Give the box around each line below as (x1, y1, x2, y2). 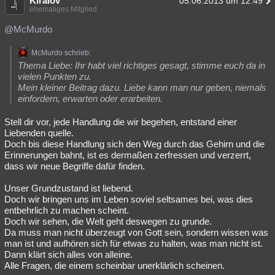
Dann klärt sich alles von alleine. (4, 249, 133, 260)
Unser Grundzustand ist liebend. (4, 183, 133, 193)
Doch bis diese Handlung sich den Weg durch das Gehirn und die (4, 139, 265, 149)
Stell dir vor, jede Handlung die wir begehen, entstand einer (4, 117, 237, 127)
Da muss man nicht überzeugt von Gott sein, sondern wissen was (4, 227, 268, 238)
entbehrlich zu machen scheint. (4, 205, 129, 215)
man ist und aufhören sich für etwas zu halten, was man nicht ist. (4, 238, 263, 249)
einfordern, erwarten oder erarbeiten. (18, 93, 163, 104)
